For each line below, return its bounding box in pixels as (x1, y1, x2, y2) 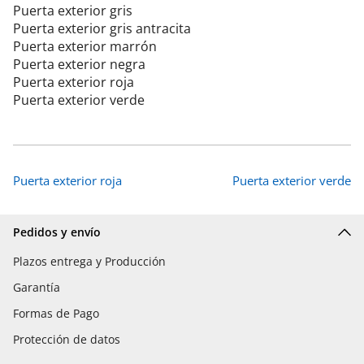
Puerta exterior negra (13, 54, 145, 73)
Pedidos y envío (13, 223, 101, 240)
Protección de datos (13, 331, 120, 347)
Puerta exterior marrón (13, 37, 157, 55)
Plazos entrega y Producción (13, 253, 166, 269)
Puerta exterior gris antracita (13, 19, 191, 37)
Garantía (13, 279, 60, 295)
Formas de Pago (13, 305, 99, 321)
